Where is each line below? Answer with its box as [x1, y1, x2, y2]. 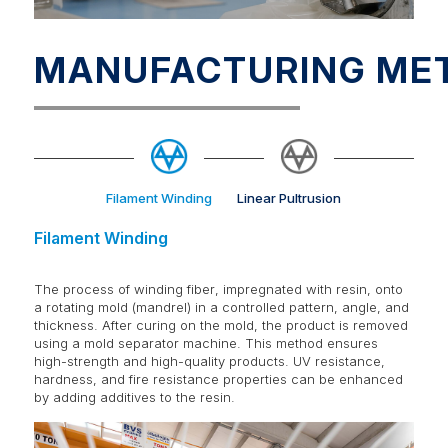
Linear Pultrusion [237, 189, 341, 206]
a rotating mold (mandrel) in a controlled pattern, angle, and [34, 298, 410, 315]
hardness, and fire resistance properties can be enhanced [34, 370, 404, 387]
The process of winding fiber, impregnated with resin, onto [34, 280, 404, 297]
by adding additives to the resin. [34, 388, 236, 405]
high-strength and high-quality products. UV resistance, [34, 352, 386, 369]
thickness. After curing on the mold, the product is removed [34, 316, 409, 333]
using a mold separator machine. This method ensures [34, 334, 379, 351]
